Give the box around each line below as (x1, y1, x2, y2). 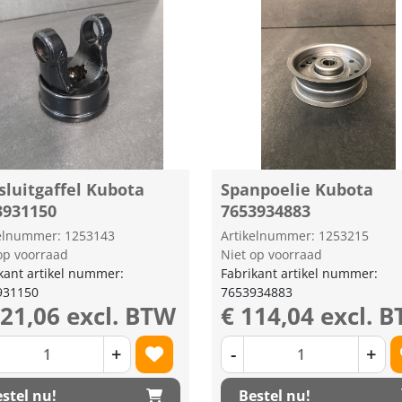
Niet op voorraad (221, 246, 323, 263)
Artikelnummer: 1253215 (221, 227, 370, 244)
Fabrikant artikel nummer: (221, 265, 379, 282)
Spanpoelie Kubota (221, 179, 374, 200)
